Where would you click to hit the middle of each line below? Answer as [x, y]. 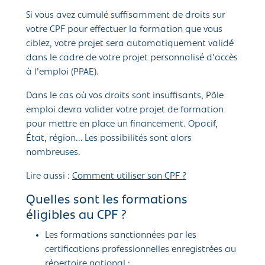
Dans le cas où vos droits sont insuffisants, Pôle [125, 96]
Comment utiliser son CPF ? [129, 177]
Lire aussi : [49, 177]
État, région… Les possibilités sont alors [109, 139]
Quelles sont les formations [107, 201]
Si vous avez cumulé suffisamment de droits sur [126, 16]
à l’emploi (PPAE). [62, 72]
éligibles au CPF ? [76, 216]
